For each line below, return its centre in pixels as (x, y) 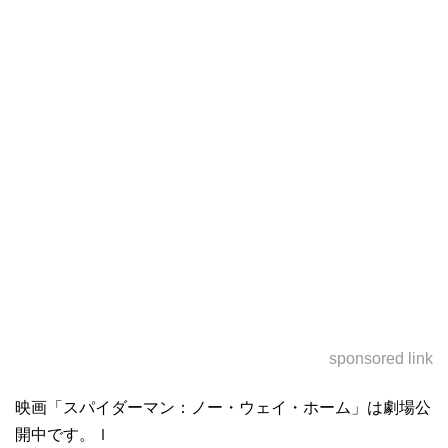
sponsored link (381, 358)
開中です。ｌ (63, 434)
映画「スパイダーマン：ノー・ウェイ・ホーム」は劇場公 (223, 407)
